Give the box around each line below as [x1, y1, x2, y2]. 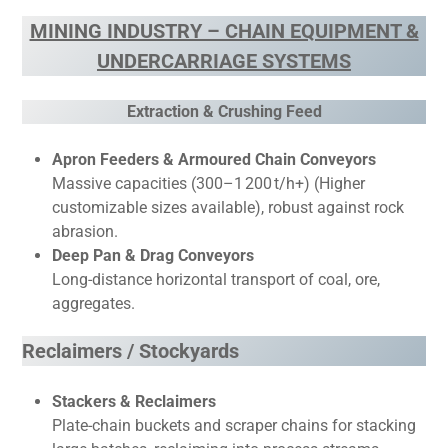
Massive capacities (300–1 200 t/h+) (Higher [52, 174, 366, 193]
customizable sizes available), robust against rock [52, 198, 405, 217]
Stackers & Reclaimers [52, 392, 217, 411]
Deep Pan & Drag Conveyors [52, 246, 255, 265]
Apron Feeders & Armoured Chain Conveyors [52, 150, 377, 169]
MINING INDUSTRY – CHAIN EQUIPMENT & [29, 19, 419, 43]
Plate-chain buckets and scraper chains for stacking [52, 416, 417, 435]
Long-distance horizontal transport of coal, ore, [52, 270, 381, 289]
